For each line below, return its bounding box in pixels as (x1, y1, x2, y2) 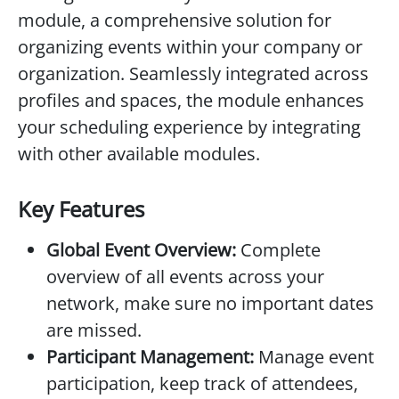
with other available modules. (18, 142, 260, 166)
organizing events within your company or (18, 35, 362, 59)
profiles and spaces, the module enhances (18, 88, 364, 112)
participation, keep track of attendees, (46, 371, 358, 395)
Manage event (254, 345, 374, 369)
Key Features (18, 194, 144, 224)
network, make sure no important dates (46, 291, 374, 315)
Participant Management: (46, 345, 254, 369)
